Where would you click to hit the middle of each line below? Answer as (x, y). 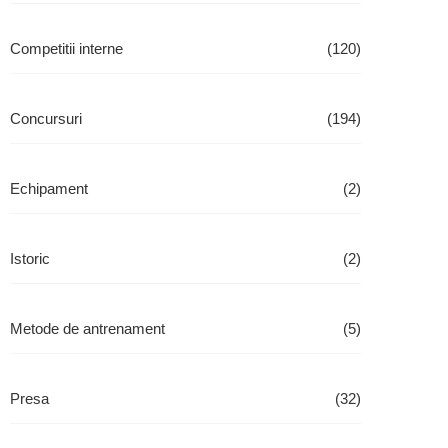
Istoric (30, 258)
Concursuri (46, 118)
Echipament (49, 188)
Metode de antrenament (87, 328)
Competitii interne (66, 48)
